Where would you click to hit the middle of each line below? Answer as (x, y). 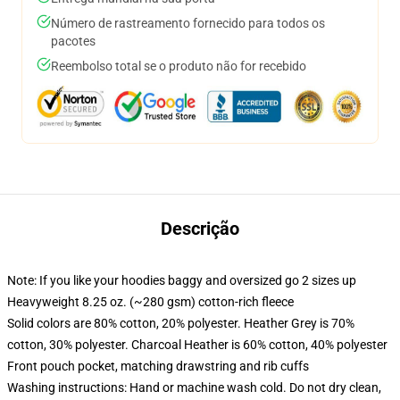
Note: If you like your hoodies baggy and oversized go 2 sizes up (182, 280)
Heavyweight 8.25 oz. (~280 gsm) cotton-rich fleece (150, 302)
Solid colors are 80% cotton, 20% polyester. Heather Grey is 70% (181, 323)
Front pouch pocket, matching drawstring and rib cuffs (158, 366)
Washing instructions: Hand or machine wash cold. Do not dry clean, (194, 387)
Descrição (200, 229)
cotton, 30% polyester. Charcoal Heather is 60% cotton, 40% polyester (197, 345)
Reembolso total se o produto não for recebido (179, 66)
